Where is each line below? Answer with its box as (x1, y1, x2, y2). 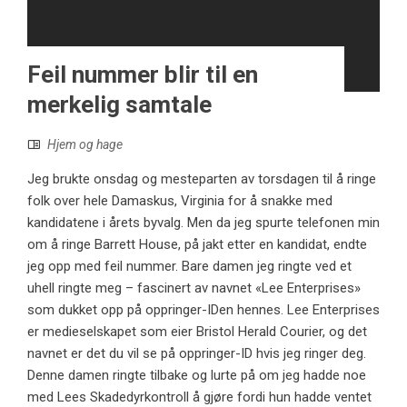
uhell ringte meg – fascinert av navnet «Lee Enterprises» (27, 280, 361, 297)
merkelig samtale (27, 91, 212, 119)
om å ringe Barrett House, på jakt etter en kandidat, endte (27, 236, 367, 253)
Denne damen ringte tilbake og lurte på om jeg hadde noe (27, 367, 366, 384)
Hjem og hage (47, 137, 123, 153)
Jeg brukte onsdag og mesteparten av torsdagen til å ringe (27, 171, 376, 188)
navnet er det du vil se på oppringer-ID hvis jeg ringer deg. (27, 345, 366, 362)
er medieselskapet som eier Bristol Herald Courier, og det (27, 323, 367, 341)
